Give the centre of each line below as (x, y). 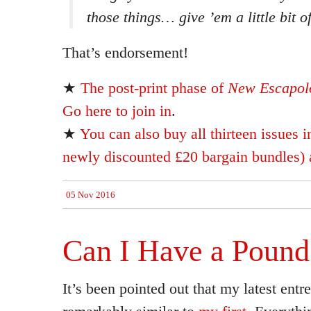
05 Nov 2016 (91, 195)
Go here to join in (117, 111)
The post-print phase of (154, 88)
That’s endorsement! (125, 52)
